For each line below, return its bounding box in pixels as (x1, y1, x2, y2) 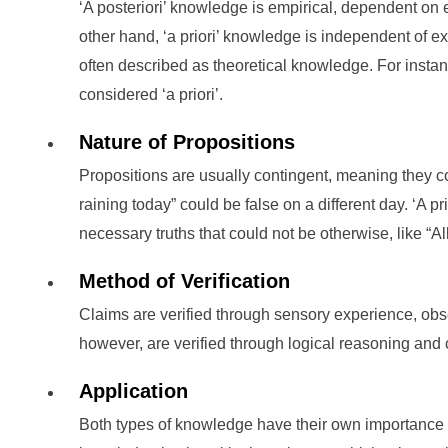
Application (79, 380, 188, 402)
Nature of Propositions (79, 131, 295, 153)
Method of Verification (79, 270, 290, 292)
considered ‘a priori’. (79, 86, 223, 103)
